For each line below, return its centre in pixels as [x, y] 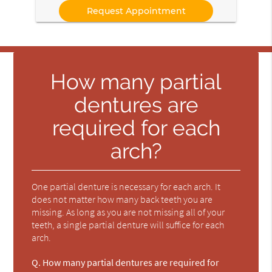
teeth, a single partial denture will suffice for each [128, 224]
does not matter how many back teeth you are [122, 199]
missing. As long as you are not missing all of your [128, 212]
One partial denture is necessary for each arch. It [126, 186]
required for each [136, 127]
